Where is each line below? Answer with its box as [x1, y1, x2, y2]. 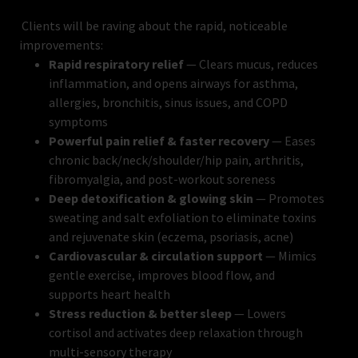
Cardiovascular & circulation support [48, 248, 263, 264]
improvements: [19, 37, 103, 53]
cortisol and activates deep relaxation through [48, 324, 303, 340]
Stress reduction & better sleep [48, 305, 232, 321]
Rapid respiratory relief [48, 56, 184, 72]
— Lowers [231, 305, 286, 321]
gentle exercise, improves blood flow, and [48, 267, 275, 283]
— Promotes [253, 190, 324, 206]
